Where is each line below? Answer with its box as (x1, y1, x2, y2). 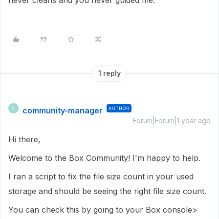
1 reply (98, 69, 121, 77)
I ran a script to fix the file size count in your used (8, 172, 194, 181)
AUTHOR (109, 106, 130, 111)
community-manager (22, 106, 103, 115)
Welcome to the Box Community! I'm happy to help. (8, 153, 200, 163)
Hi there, (8, 134, 41, 144)
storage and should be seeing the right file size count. (8, 186, 206, 196)
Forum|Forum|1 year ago (133, 116, 211, 125)
